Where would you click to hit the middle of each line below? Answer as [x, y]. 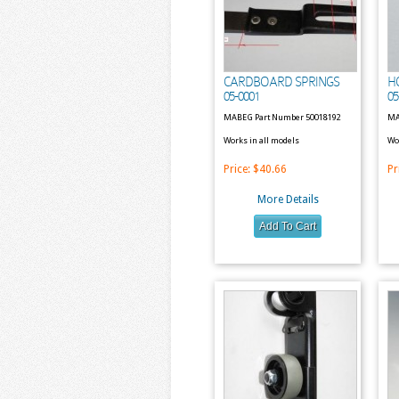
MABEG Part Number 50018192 [282, 117]
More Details [288, 199]
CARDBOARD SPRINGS [281, 82]
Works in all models [261, 140]
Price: [238, 169]
